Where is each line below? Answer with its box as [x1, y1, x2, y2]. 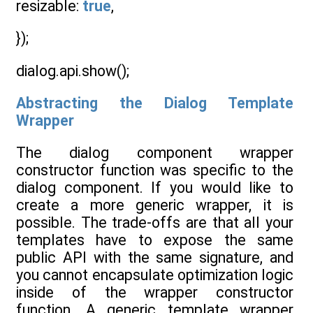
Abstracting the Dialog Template [16, 94, 293, 112]
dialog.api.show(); [16, 61, 129, 80]
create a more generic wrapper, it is [16, 196, 293, 214]
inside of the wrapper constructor [16, 284, 293, 302]
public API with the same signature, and [16, 249, 293, 267]
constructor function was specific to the [16, 161, 293, 180]
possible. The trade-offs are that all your [16, 214, 293, 232]
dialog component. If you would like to [16, 179, 293, 197]
